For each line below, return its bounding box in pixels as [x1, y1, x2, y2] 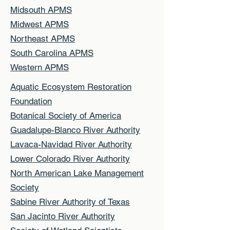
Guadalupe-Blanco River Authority [10, 124, 140, 135]
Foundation [10, 95, 52, 106]
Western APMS [10, 62, 69, 72]
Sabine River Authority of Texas [10, 196, 130, 207]
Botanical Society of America [10, 110, 121, 121]
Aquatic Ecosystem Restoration [10, 81, 131, 92]
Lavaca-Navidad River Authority [10, 139, 132, 149]
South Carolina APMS [10, 47, 93, 58]
